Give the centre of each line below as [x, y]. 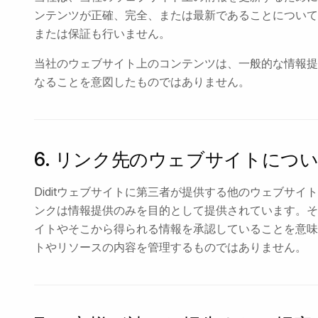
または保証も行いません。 [102, 33]
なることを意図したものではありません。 [142, 82]
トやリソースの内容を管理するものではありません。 [170, 247]
